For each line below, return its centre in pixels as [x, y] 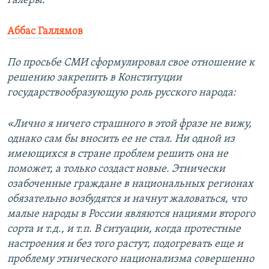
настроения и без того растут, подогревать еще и [125, 244]
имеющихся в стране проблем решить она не [118, 154]
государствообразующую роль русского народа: [122, 93]
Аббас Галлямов [45, 32]
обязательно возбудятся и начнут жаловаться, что [127, 199]
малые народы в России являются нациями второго [131, 214]
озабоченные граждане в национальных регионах [130, 184]
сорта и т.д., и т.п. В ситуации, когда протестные [124, 229]
